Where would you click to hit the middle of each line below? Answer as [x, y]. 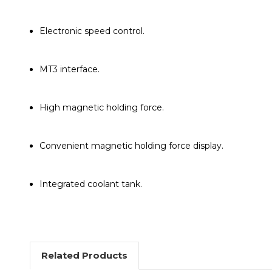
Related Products [84, 255]
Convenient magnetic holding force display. [132, 145]
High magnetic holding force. [102, 107]
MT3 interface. [70, 69]
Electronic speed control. [92, 31]
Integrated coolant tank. [91, 184]
